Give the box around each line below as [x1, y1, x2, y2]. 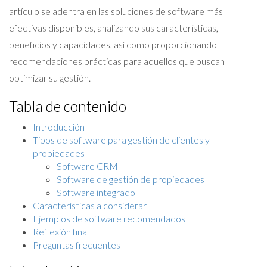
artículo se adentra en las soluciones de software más [9, 5, 223, 17]
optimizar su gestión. [9, 72, 91, 83]
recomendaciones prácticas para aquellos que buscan [9, 55, 225, 67]
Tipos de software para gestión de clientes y [33, 134, 210, 145]
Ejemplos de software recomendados [33, 213, 185, 224]
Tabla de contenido [9, 97, 126, 115]
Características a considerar [33, 200, 147, 211]
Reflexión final [33, 226, 89, 237]
